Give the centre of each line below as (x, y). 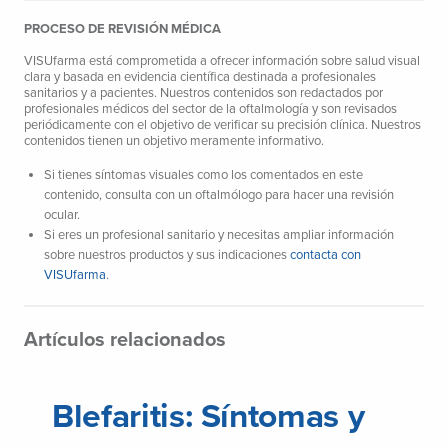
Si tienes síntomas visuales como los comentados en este (203, 175)
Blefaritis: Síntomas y (208, 417)
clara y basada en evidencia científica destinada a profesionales (200, 77)
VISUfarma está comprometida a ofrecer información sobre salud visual (222, 61)
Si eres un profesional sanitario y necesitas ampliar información (219, 235)
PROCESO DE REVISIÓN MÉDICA (122, 29)
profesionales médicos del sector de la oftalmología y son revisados (210, 109)
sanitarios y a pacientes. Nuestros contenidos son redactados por (203, 93)
